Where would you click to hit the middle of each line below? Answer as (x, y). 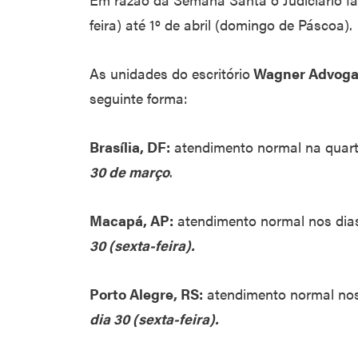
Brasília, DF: (130, 147)
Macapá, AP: (131, 220)
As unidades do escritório (170, 73)
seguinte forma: (139, 98)
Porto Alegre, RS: (146, 294)
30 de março (129, 171)
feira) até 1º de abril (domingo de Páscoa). (221, 24)
